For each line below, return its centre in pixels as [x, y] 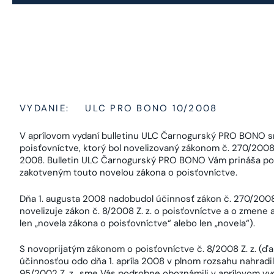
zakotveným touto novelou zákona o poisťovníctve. [128, 172]
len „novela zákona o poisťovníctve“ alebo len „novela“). [137, 223]
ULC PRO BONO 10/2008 [150, 108]
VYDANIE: [44, 108]
